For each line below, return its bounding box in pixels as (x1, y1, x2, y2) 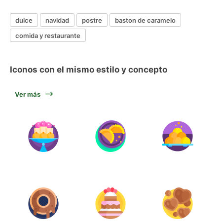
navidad (45, 16, 69, 24)
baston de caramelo (115, 16, 176, 24)
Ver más (15, 90, 40, 98)
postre (82, 16, 102, 24)
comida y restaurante (15, 31, 80, 39)
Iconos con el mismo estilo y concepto (10, 65, 167, 74)
